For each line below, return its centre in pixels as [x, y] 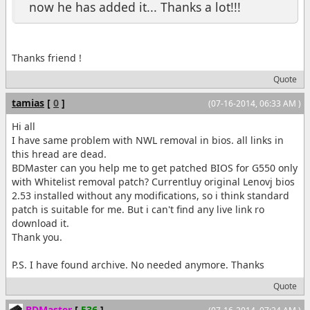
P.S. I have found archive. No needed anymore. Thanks [138, 264]
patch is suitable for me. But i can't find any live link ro [138, 209]
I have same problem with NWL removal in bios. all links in [148, 140]
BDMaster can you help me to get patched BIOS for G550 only [155, 167]
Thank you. [37, 237]
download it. [40, 223]
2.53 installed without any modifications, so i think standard [151, 195]
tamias [28, 102]
